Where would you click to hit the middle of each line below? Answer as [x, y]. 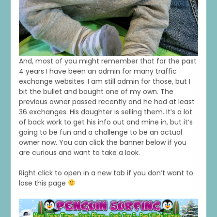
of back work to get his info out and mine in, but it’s [106, 122]
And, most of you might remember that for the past [108, 61]
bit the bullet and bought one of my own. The [96, 91]
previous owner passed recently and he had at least [107, 101]
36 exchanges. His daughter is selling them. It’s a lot [105, 112]
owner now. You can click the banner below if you [102, 142]
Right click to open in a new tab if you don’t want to [106, 173]
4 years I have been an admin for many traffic [98, 71]
